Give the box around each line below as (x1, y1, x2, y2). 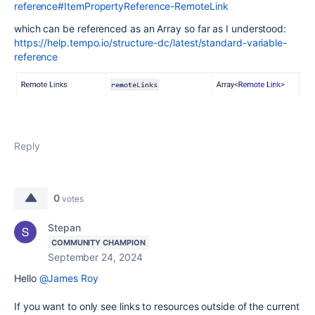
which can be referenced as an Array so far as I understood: (14, 22, 287, 34)
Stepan (48, 221, 81, 234)
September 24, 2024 (48, 251, 143, 264)
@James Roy (39, 272, 98, 285)
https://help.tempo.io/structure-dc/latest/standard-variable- (14, 36, 287, 49)
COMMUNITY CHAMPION (51, 238, 146, 248)
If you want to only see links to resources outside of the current (14, 300, 300, 313)
